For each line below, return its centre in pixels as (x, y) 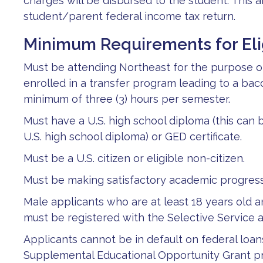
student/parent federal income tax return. (129, 16)
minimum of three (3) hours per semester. (127, 99)
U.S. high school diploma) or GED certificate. (133, 136)
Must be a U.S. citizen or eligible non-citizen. (134, 158)
